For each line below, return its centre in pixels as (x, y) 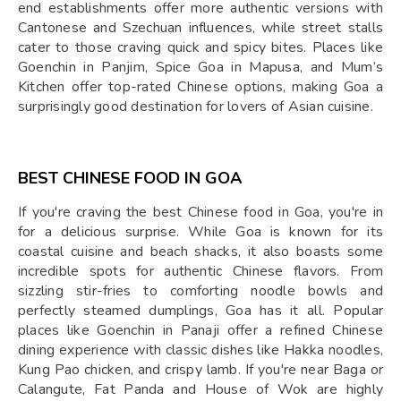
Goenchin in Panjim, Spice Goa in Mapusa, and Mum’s (200, 68)
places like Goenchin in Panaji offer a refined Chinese (200, 331)
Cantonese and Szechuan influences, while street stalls (200, 28)
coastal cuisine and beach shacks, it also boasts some (200, 252)
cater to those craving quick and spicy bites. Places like (200, 48)
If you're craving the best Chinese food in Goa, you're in (200, 213)
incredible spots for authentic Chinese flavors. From (200, 272)
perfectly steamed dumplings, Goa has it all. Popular (200, 311)
